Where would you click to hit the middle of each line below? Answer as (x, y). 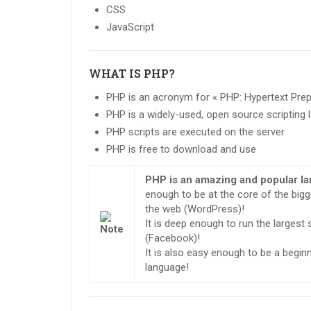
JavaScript (130, 27)
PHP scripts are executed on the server (195, 132)
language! (167, 268)
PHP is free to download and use (181, 150)
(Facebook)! (173, 238)
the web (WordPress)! (195, 209)
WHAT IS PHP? (132, 74)
